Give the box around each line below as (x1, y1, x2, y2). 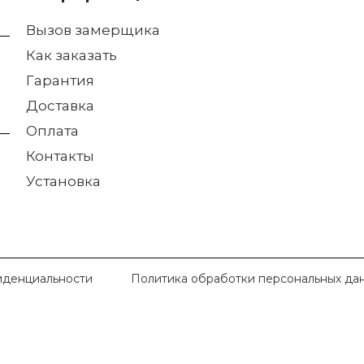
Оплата (25, 123, 79, 140)
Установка (25, 173, 101, 190)
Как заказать (25, 47, 117, 64)
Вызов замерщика (25, 22, 160, 39)
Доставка (25, 97, 94, 115)
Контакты (25, 148, 94, 165)
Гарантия (25, 72, 94, 89)
